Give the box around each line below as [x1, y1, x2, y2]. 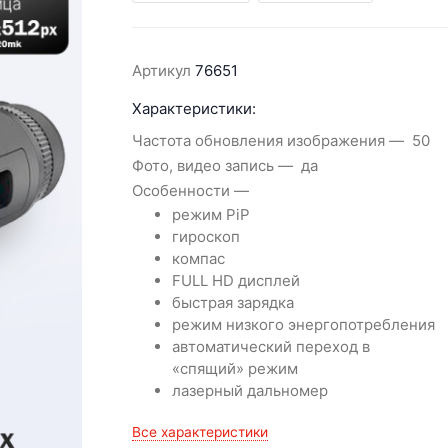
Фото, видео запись [132, 156, 275, 176]
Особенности [132, 181, 231, 201]
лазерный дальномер [172, 380, 329, 400]
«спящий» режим [172, 358, 299, 378]
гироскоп [172, 226, 241, 246]
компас [172, 248, 226, 268]
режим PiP [172, 204, 251, 224]
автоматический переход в [172, 336, 371, 356]
